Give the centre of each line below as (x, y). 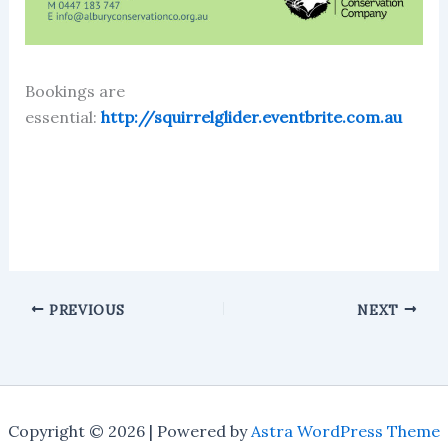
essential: (62, 116)
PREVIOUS (84, 309)
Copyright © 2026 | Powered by (129, 431)
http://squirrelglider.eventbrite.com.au (251, 116)
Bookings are (74, 90)
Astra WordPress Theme (345, 431)
